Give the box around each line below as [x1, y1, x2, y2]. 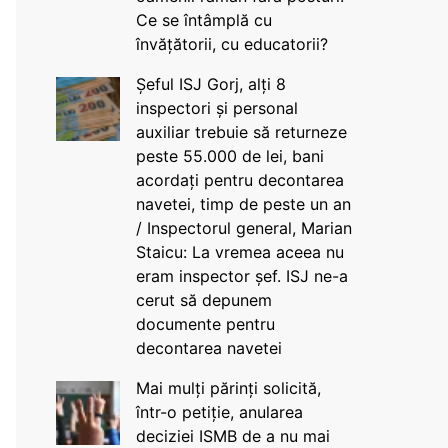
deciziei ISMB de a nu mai [135, 426, 330, 446]
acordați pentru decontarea [135, 170, 344, 190]
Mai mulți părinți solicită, [135, 378, 321, 398]
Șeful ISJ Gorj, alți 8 [135, 74, 286, 94]
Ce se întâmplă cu [135, 10, 272, 30]
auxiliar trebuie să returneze [135, 122, 347, 142]
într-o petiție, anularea [135, 402, 303, 422]
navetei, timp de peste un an [135, 194, 351, 214]
